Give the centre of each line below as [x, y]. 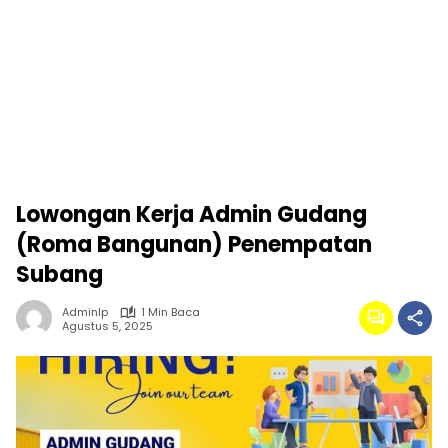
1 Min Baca [170, 312]
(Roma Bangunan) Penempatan [194, 244]
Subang [59, 274]
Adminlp [85, 312]
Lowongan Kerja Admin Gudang [191, 214]
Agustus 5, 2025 [107, 325]
